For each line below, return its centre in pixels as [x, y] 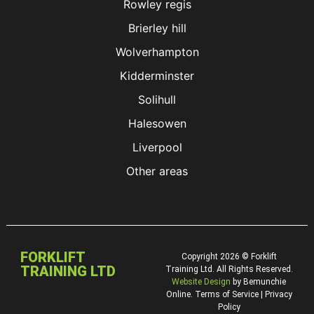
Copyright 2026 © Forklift [229, 256]
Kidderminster [157, 75]
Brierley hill [157, 28]
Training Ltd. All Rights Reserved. [229, 269]
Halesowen [157, 123]
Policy [229, 307]
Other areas [157, 171]
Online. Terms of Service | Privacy [229, 294]
